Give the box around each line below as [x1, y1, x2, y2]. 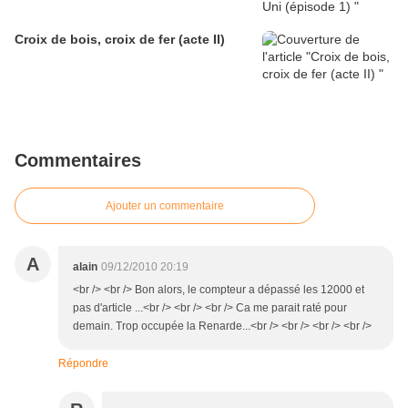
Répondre [58, 357, 108, 371]
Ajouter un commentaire [106, 199, 224, 213]
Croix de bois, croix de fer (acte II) [15, 32, 225, 47]
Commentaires [15, 150, 141, 171]
